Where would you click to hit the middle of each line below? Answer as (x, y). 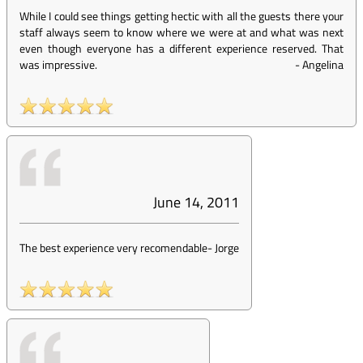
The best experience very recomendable (113, 248)
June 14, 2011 (196, 202)
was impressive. (58, 64)
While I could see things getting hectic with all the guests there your (181, 16)
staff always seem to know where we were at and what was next (181, 32)
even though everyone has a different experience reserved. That (181, 48)
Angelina (323, 64)
